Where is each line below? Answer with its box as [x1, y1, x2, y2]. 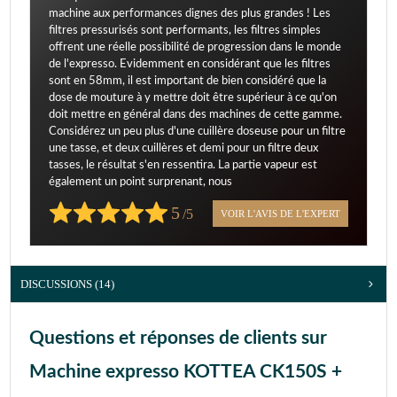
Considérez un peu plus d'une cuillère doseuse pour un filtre [49, 126, 346, 138]
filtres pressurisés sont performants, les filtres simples [49, 25, 321, 37]
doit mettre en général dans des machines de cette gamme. [49, 109, 342, 121]
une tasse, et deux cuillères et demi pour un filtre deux [49, 143, 318, 155]
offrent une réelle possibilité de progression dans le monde [49, 42, 341, 54]
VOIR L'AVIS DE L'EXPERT [221, 208, 340, 220]
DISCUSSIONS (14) [20, 277, 114, 292]
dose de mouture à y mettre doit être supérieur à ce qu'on [49, 92, 337, 105]
